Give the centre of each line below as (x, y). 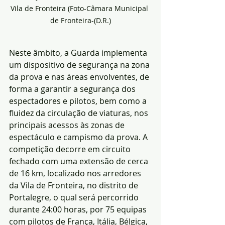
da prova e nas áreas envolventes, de (80, 77)
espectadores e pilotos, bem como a (79, 101)
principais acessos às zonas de (68, 125)
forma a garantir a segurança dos (73, 89)
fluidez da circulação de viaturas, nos (80, 113)
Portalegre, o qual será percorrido (75, 198)
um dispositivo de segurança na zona (80, 65)
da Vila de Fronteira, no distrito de (75, 186)
